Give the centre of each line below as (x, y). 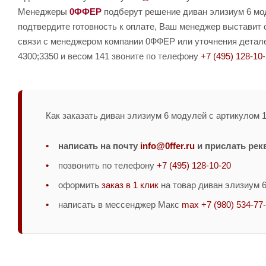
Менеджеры (44, 11)
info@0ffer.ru (167, 145)
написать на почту (99, 145)
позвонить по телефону (107, 165)
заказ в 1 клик (130, 185)
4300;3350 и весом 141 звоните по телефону (109, 56)
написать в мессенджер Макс (120, 204)
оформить (80, 185)
